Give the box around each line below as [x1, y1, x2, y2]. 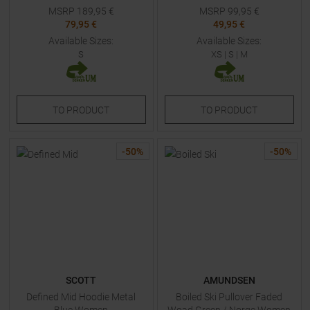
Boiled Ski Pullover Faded [176, 291, 282, 302]
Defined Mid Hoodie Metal [26, 291, 136, 302]
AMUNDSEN [203, 275, 255, 286]
